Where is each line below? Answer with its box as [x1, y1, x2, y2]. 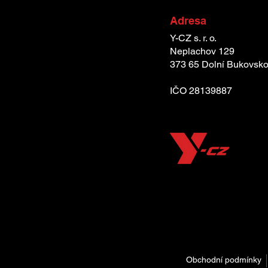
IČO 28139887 [170, 85, 232, 96]
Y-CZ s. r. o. [170, 32, 217, 44]
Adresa [170, 14, 206, 27]
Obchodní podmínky [186, 255, 261, 264]
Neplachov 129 [170, 45, 234, 57]
